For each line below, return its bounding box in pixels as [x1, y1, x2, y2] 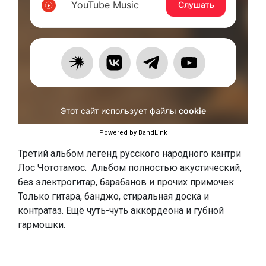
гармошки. [18, 219, 65, 230]
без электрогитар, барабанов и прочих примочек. [18, 176, 236, 188]
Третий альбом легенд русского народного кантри [18, 148, 241, 159]
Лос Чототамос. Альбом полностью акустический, [18, 162, 242, 173]
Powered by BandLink [99, 129, 167, 137]
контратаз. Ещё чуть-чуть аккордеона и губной [18, 205, 224, 216]
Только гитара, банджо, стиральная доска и [18, 191, 209, 202]
